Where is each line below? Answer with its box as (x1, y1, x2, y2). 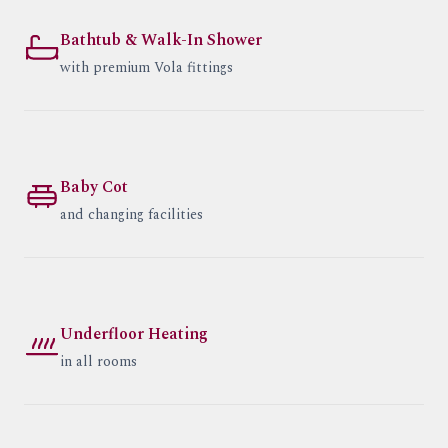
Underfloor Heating (60, 322, 208, 347)
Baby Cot (60, 175, 128, 200)
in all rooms (60, 351, 137, 373)
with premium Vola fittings (60, 57, 233, 79)
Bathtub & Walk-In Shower (60, 28, 262, 53)
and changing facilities (60, 204, 203, 226)
